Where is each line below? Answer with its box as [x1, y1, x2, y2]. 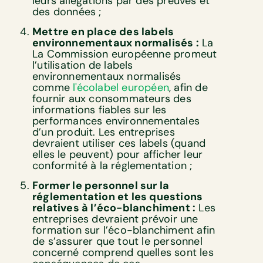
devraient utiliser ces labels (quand [32, 136, 206, 151]
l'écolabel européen [73, 80, 170, 95]
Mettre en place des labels [32, 25, 174, 39]
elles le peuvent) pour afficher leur [32, 147, 203, 162]
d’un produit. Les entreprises [32, 125, 175, 140]
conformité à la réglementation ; [32, 159, 195, 173]
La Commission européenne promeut [32, 47, 217, 62]
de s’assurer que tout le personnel [32, 234, 203, 249]
